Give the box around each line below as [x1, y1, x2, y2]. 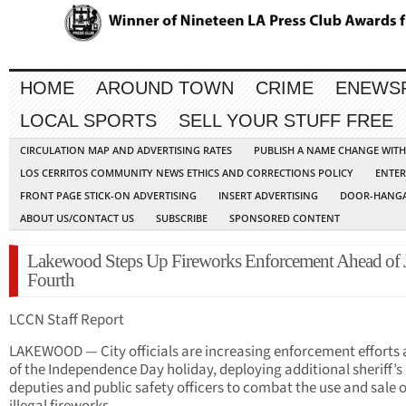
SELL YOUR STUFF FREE [179, 111, 393, 131]
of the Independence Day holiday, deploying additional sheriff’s [9, 359, 402, 382]
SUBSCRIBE [156, 211, 208, 226]
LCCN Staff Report [9, 309, 124, 332]
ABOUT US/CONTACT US [20, 211, 134, 226]
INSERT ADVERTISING [218, 188, 318, 203]
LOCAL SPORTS [20, 111, 157, 131]
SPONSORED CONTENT [229, 211, 340, 226]
